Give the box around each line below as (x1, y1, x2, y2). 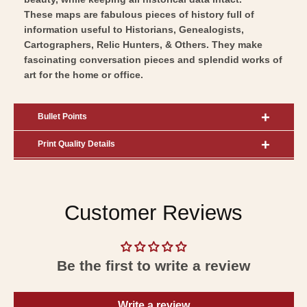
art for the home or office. (23, 69, 143, 80)
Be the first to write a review (57, 257, 250, 273)
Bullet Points (37, 111, 87, 121)
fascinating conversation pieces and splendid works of (23, 53, 282, 65)
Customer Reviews (64, 200, 243, 225)
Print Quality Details (37, 138, 115, 149)
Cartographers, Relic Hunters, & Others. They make (23, 38, 262, 50)
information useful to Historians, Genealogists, (23, 23, 244, 35)
